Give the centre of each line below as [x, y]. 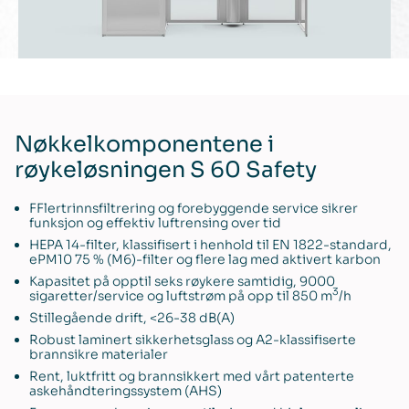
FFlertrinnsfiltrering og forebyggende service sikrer [194, 208]
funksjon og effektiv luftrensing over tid [155, 222]
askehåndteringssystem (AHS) [126, 390]
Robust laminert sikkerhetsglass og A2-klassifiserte [193, 339]
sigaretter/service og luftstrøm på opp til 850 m [181, 295]
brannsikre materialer [99, 354]
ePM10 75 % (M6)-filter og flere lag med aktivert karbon [205, 259]
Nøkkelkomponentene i [144, 144]
